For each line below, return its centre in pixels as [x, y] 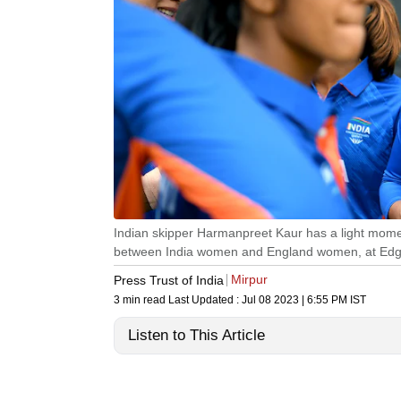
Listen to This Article [196, 336]
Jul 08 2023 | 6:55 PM [294, 300]
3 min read [141, 300]
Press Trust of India [169, 280]
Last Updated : [205, 300]
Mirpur [249, 280]
